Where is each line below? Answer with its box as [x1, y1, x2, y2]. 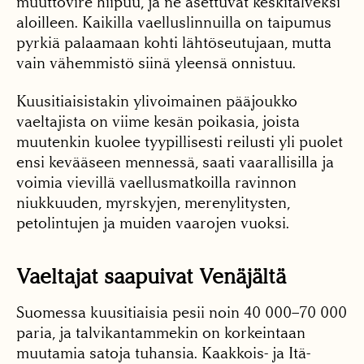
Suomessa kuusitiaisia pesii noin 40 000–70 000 [16, 302, 347, 322]
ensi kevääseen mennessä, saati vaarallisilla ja [16, 152, 334, 171]
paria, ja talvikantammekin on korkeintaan [16, 323, 305, 342]
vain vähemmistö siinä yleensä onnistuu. [16, 53, 296, 72]
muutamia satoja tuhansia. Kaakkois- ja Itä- [16, 343, 310, 362]
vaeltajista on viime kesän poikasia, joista [16, 111, 300, 131]
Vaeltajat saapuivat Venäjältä [16, 263, 286, 289]
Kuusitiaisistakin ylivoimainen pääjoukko [16, 91, 297, 110]
